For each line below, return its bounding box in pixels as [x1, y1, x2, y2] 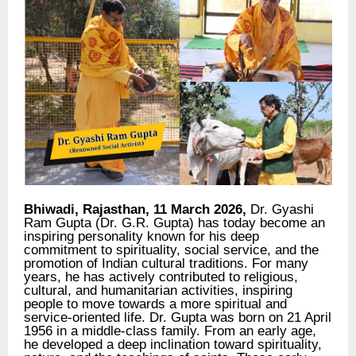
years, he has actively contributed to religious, [24, 269, 298, 285]
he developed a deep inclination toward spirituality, [24, 336, 322, 353]
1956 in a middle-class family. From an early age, [24, 323, 316, 339]
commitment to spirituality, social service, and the [24, 242, 319, 258]
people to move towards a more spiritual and [24, 296, 287, 312]
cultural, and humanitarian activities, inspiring [24, 282, 292, 299]
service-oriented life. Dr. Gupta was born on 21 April [24, 309, 331, 326]
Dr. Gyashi [246, 201, 314, 218]
